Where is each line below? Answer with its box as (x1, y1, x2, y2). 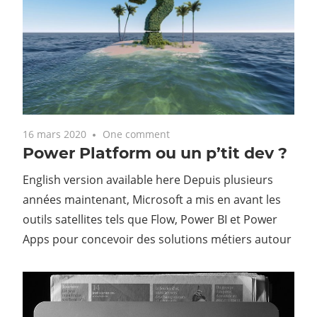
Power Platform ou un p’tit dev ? (23, 143, 287, 163)
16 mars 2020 (23, 127, 86, 141)
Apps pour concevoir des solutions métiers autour (23, 231, 292, 247)
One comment (103, 127, 171, 141)
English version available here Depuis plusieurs (23, 171, 273, 188)
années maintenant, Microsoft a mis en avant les (23, 191, 281, 207)
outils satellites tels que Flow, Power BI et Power (23, 211, 277, 227)
